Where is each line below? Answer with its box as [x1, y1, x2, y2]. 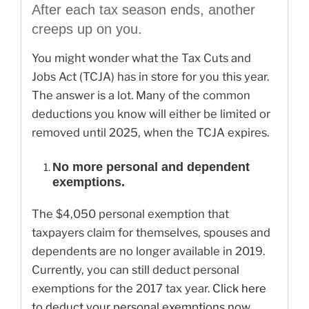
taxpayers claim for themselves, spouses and [32, 226, 270, 240]
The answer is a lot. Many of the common [32, 88, 250, 103]
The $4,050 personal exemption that [32, 207, 229, 221]
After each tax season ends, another [32, 2, 255, 18]
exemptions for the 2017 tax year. [32, 281, 212, 296]
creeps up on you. [32, 21, 142, 37]
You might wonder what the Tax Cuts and [32, 51, 251, 66]
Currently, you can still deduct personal [32, 263, 239, 277]
